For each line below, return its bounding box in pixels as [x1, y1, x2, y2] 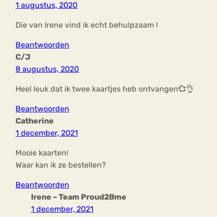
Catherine [15, 116, 54, 126]
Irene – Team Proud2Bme [31, 192, 126, 202]
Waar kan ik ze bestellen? [15, 160, 106, 170]
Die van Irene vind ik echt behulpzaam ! [15, 20, 158, 30]
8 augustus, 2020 [15, 64, 79, 74]
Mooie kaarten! [15, 148, 68, 158]
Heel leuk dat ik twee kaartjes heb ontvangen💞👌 [15, 84, 194, 94]
